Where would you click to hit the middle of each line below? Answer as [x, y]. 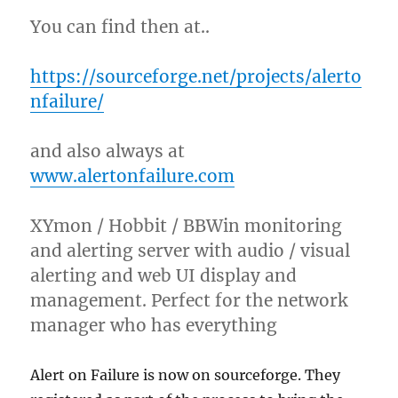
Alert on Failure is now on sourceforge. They [186, 374]
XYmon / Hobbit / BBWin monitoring [187, 225]
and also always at [108, 151]
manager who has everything [154, 325]
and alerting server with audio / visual [191, 250]
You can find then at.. [120, 26]
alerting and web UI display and [164, 275]
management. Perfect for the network [189, 300]
